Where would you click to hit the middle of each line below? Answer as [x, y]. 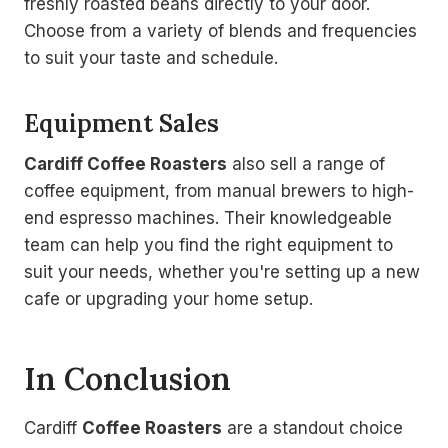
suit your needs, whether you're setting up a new [222, 271]
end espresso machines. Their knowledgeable [208, 217]
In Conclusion [127, 379]
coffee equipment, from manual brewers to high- [219, 190]
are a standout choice [312, 427]
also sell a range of [306, 163]
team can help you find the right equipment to [208, 244]
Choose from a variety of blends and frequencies [220, 30]
